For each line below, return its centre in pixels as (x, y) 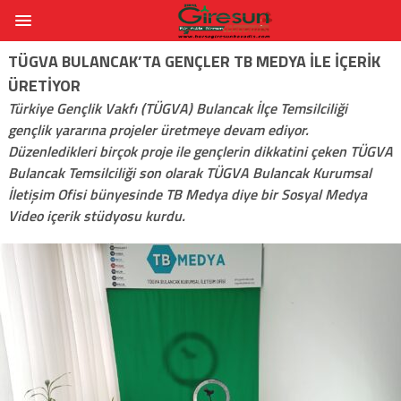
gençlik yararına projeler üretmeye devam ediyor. (158, 129)
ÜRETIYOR (44, 85)
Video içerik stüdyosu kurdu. (96, 215)
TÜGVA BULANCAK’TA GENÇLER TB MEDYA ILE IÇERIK (194, 61)
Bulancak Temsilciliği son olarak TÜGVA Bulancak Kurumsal (189, 172)
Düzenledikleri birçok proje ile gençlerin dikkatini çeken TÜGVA (200, 151)
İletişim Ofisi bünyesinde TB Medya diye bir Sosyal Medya (187, 194)
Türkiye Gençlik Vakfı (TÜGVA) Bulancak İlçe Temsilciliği (177, 108)
